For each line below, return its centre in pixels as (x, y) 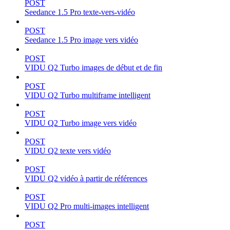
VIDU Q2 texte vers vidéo (68, 150)
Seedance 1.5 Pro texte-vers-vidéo (80, 12)
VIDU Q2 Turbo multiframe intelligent (88, 95)
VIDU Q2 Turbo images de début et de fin (93, 67)
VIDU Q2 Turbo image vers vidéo (81, 123)
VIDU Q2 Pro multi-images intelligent (87, 206)
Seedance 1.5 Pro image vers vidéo (81, 40)
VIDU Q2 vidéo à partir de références (86, 178)
